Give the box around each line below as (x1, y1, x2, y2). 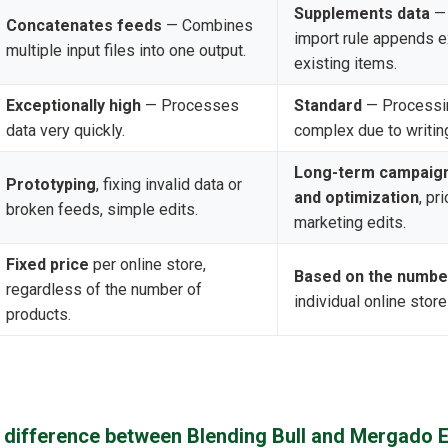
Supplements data (294, 4, 430, 24)
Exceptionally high (6, 96, 141, 116)
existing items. (294, 54, 397, 74)
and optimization (294, 188, 419, 208)
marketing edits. (294, 213, 406, 233)
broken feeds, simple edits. (6, 200, 198, 220)
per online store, (89, 255, 206, 275)
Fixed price (6, 255, 89, 275)
